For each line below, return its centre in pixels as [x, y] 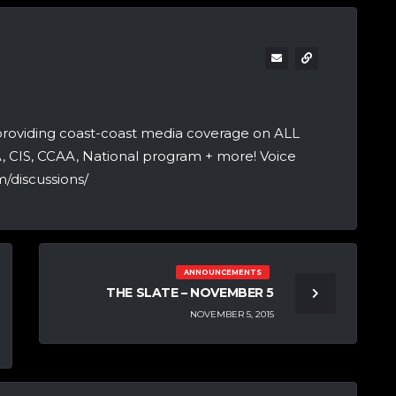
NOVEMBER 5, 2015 [232, 314]
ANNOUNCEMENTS [223, 273]
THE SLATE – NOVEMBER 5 [190, 293]
